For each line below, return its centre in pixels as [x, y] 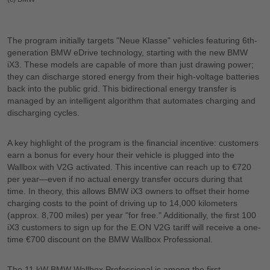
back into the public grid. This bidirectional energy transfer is [122, 88]
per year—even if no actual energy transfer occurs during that [125, 179]
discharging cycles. [45, 112]
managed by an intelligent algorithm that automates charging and [131, 100]
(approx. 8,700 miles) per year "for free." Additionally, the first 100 [132, 215]
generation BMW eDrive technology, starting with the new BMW [127, 52]
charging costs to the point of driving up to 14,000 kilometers [122, 203]
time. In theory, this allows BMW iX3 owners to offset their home [128, 191]
